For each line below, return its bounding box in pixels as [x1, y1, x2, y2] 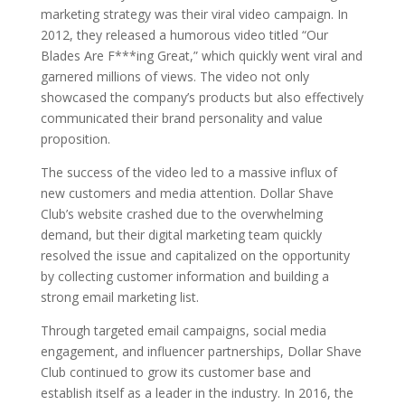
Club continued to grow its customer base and [40, 363, 311, 381]
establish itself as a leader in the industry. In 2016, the [40, 383, 353, 401]
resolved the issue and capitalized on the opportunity [40, 246, 350, 264]
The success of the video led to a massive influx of [40, 163, 337, 181]
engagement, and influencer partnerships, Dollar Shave [40, 342, 362, 360]
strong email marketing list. [40, 287, 199, 306]
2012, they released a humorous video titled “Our [40, 25, 328, 43]
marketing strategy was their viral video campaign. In [40, 5, 348, 23]
